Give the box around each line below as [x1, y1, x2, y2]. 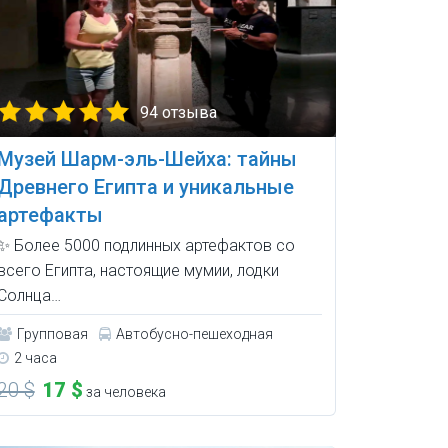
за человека [82, 383, 166, 400]
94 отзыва [139, 102, 217, 122]
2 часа [13, 349, 57, 366]
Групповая [16, 325, 88, 342]
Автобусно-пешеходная [115, 325, 273, 342]
